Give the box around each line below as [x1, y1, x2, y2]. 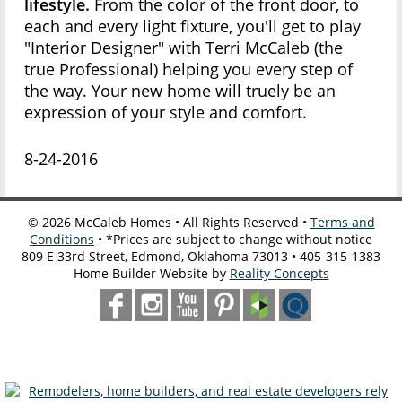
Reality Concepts [229, 265, 329, 283]
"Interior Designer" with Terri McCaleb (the [24, 37, 344, 59]
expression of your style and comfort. [24, 101, 308, 124]
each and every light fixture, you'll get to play [24, 15, 362, 38]
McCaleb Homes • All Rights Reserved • [70, 214, 310, 232]
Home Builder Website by [73, 265, 230, 283]
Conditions [30, 231, 94, 249]
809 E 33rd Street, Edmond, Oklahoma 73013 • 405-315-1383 [22, 248, 380, 266]
